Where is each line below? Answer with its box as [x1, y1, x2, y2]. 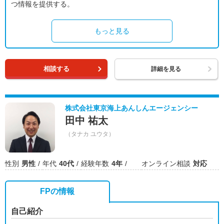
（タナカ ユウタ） [65, 130, 114, 137]
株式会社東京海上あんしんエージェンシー [65, 104, 198, 112]
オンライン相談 [141, 159, 190, 167]
